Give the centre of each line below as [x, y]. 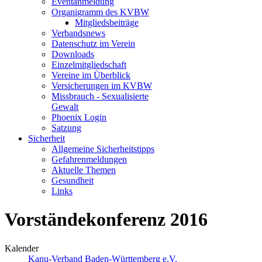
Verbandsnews [78, 33]
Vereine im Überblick [91, 75]
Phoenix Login [79, 117]
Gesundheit [73, 180]
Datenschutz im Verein [93, 43]
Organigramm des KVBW [100, 12]
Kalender [22, 248]
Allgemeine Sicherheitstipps [103, 149]
